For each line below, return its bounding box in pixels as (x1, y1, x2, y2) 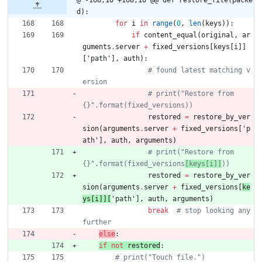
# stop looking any (177, 206, 250, 215)
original (201, 30, 234, 39)
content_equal (144, 30, 197, 39)
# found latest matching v (148, 65, 250, 74)
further (82, 218, 111, 226)
